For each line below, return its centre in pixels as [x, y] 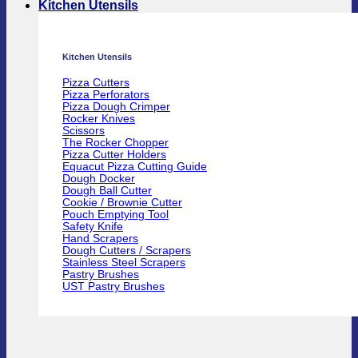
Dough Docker [99, 179]
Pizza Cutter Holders [114, 155]
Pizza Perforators [106, 95]
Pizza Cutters [96, 83]
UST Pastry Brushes [113, 287]
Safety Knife [93, 227]
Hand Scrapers [100, 239]
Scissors [84, 131]
